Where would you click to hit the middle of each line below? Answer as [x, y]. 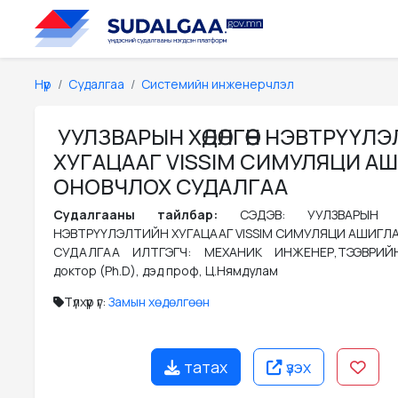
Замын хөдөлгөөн [159, 302]
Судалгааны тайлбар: [147, 215]
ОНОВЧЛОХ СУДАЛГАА [171, 187]
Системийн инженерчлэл [218, 84]
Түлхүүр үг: [86, 302]
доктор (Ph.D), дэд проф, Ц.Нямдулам [166, 271]
